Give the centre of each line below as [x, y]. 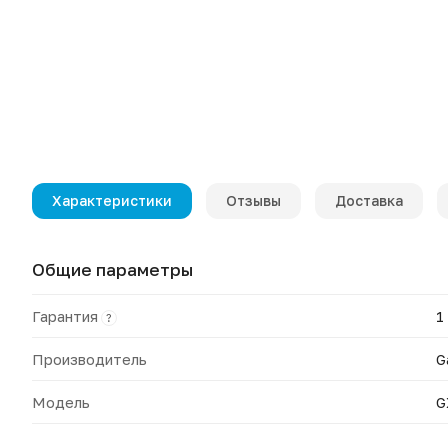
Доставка [369, 200]
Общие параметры [112, 269]
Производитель [89, 359]
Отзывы [253, 200]
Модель [61, 402]
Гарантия [65, 316]
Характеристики [112, 200]
